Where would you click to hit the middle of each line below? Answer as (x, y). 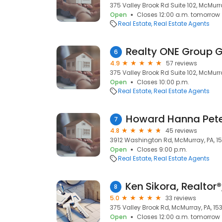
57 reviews (182, 63)
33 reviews (181, 198)
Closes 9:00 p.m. (162, 149)
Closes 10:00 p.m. (163, 82)
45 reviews (181, 131)
